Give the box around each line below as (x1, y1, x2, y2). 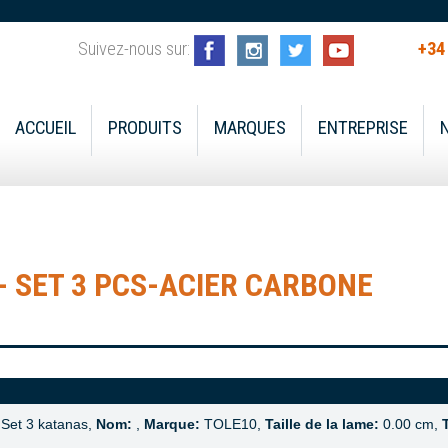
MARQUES (214, 117, 286, 139)
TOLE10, (199, 416, 265, 432)
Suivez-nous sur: (78, 38, 194, 61)
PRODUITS (108, 117, 182, 139)
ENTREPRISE (318, 117, 408, 139)
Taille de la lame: (264, 416, 379, 432)
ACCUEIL (15, 117, 76, 139)
